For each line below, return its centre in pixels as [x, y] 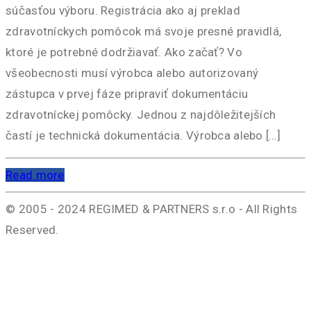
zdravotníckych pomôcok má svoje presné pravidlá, [144, 31]
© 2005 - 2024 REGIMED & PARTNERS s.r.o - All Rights [152, 209]
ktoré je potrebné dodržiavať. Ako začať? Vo [124, 52]
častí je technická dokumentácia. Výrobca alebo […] [143, 135]
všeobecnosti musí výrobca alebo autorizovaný [132, 73]
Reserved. [32, 230]
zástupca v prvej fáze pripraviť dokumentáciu [127, 93]
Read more [35, 175]
